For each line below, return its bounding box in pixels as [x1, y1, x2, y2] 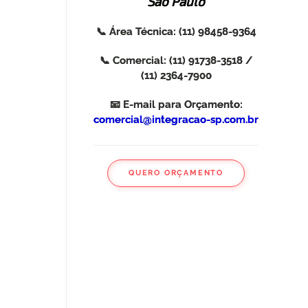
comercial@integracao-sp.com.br [93, 113, 258, 125]
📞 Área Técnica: [96, 25, 176, 37]
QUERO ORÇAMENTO [129, 168, 223, 178]
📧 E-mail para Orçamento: [109, 98, 243, 110]
